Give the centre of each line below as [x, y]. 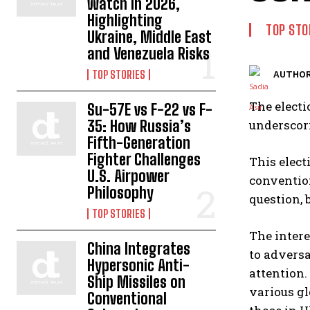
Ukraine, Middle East [150, 37]
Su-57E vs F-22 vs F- [150, 110]
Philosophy [121, 193]
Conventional [127, 299]
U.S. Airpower [129, 176]
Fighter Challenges [144, 159]
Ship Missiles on [137, 282]
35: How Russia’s [139, 126]
